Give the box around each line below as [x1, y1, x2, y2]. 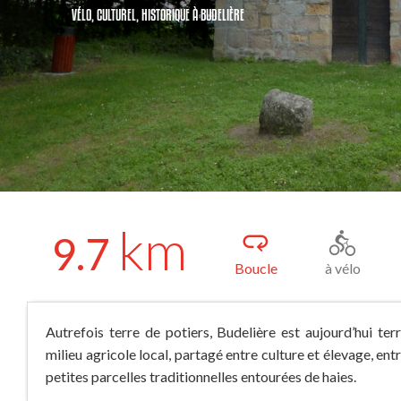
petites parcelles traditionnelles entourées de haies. [46, 368, 356, 385]
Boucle [234, 260, 277, 277]
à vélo [324, 260, 361, 277]
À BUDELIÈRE [192, 5, 244, 23]
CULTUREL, [97, 5, 141, 23]
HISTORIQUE [141, 5, 190, 23]
